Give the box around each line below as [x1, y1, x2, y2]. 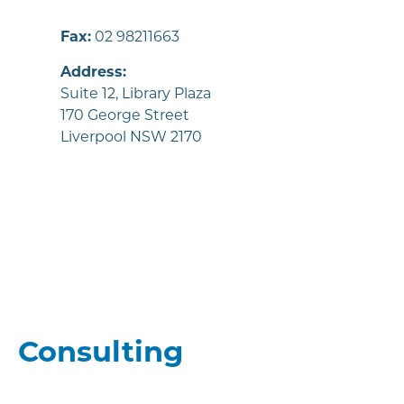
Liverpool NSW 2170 [60, 128, 203, 146]
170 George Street [60, 106, 190, 124]
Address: [60, 63, 127, 81]
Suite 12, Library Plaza [60, 85, 212, 103]
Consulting [18, 334, 183, 370]
